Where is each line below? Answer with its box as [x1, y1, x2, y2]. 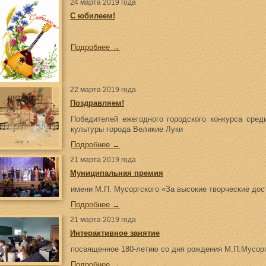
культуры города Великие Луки [71, 125, 183, 134]
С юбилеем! [70, 11, 115, 20]
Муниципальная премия [70, 169, 163, 178]
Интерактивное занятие [70, 229, 160, 237]
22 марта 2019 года [70, 85, 136, 94]
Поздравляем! [70, 99, 124, 107]
